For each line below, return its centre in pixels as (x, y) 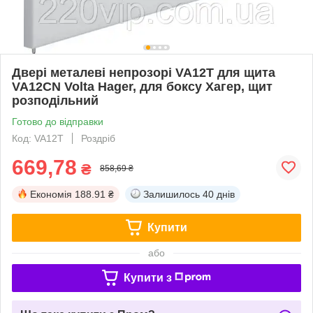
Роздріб (98, 138)
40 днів (219, 194)
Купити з (147, 277)
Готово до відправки (58, 121)
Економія (51, 194)
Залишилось (172, 194)
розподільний (55, 100)
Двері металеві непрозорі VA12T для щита (144, 72)
